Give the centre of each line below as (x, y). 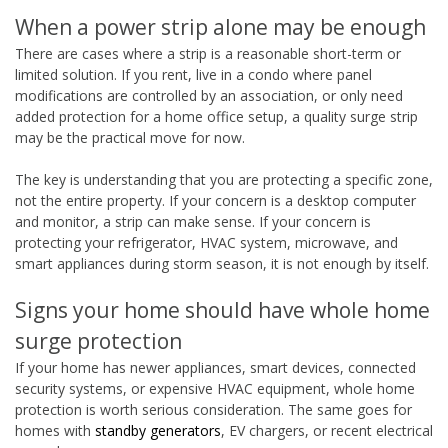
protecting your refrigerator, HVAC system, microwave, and (206, 242)
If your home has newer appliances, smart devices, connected (215, 367)
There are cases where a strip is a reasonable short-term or (208, 53)
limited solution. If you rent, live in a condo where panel (193, 74)
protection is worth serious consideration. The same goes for (213, 409)
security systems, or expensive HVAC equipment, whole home (215, 388)
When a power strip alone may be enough (220, 26)
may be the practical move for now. (130, 137)
